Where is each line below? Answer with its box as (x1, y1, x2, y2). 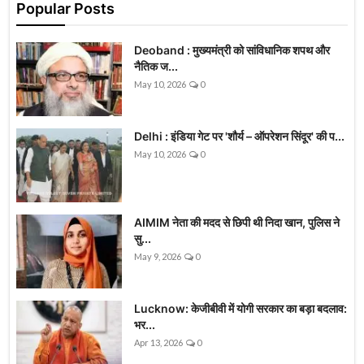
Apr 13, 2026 (134, 337, 183, 349)
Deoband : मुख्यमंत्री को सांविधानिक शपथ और (134, 43, 330, 58)
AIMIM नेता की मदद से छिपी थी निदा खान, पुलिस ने (134, 215, 340, 230)
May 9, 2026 (134, 251, 181, 262)
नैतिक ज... (134, 59, 178, 74)
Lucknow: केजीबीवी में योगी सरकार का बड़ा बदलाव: (134, 301, 347, 316)
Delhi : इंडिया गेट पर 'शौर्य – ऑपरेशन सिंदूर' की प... (134, 129, 344, 144)
